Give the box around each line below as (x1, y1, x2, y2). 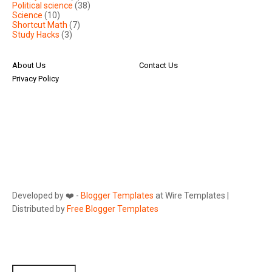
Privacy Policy (12, 74, 59, 84)
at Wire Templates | (154, 191, 229, 201)
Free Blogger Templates (67, 204, 158, 214)
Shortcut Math (12, 20, 67, 30)
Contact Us (139, 61, 178, 70)
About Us (12, 61, 46, 70)
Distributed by (12, 204, 67, 214)
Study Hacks (12, 30, 59, 40)
